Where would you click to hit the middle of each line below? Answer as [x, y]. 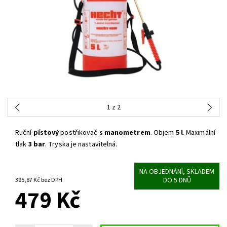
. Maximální [199, 133]
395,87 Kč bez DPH [52, 180]
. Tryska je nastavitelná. [81, 145]
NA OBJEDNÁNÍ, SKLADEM [177, 172]
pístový [45, 133]
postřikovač [78, 133]
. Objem [162, 133]
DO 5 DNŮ [177, 180]
